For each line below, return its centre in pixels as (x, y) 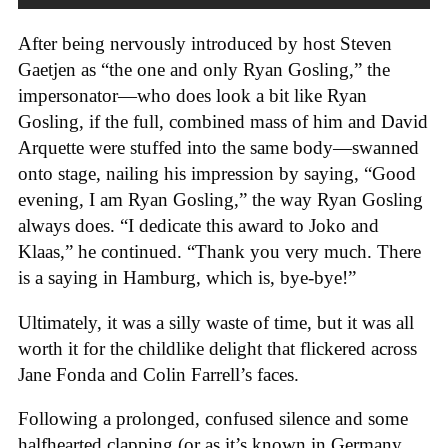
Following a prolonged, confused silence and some (213, 419)
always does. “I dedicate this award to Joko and (198, 226)
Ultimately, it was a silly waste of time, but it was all (216, 322)
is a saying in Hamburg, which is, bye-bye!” (187, 278)
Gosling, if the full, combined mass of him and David (223, 122)
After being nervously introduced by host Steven (205, 44)
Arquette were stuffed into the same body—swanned (218, 148)
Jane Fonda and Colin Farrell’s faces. (158, 374)
